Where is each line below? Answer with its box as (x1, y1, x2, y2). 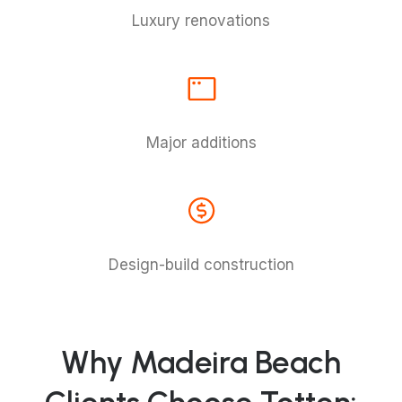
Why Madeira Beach (61, 344, 341, 381)
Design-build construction (108, 256, 294, 274)
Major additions (145, 134, 257, 152)
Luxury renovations (132, 12, 270, 30)
